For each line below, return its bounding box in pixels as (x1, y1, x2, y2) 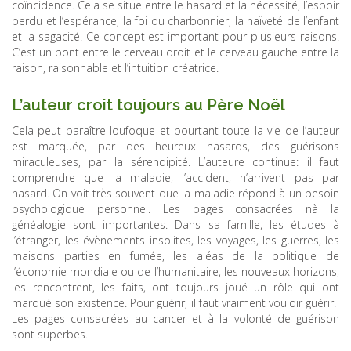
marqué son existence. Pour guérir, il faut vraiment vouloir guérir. (12, 295, 339, 310)
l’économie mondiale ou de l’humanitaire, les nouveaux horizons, (12, 263, 339, 279)
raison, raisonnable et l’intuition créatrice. (12, 60, 219, 75)
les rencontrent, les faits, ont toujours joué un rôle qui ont (12, 279, 339, 295)
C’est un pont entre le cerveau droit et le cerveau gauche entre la (12, 44, 339, 60)
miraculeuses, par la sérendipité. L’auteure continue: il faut (12, 154, 339, 169)
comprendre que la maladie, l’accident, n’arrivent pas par (12, 169, 339, 185)
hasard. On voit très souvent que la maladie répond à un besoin (12, 185, 339, 201)
